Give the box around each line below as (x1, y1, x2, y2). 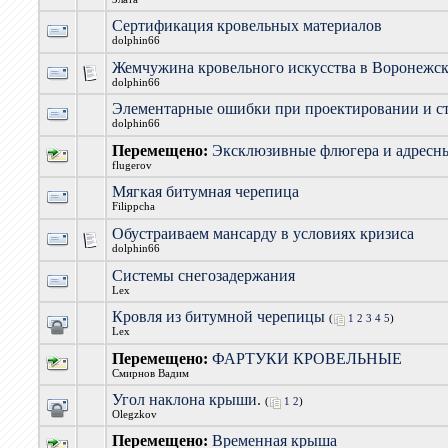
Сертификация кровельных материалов (112, 17, 383, 34)
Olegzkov (112, 409, 158, 420)
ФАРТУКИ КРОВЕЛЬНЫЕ (212, 350, 403, 367)
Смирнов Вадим (112, 368, 190, 379)
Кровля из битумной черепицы (112, 308, 326, 325)
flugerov (112, 160, 153, 171)
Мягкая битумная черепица (112, 183, 300, 200)
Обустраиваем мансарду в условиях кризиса (112, 225, 415, 242)
